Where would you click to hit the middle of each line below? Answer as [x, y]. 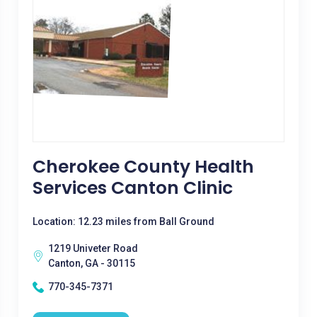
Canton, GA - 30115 [91, 263]
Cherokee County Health [143, 167]
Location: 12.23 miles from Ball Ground [123, 221]
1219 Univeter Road [93, 248]
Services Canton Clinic [132, 188]
